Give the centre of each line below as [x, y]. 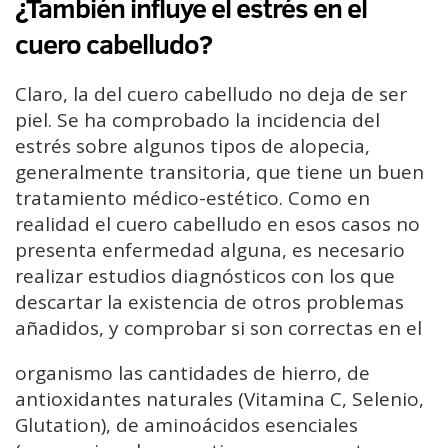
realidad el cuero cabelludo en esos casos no [217, 223]
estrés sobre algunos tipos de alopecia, [192, 145]
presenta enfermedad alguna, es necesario [210, 249]
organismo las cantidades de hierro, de [192, 372]
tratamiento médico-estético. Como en [192, 197]
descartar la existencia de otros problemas [209, 301]
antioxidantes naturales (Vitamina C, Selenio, [219, 398]
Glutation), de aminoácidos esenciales [186, 424]
